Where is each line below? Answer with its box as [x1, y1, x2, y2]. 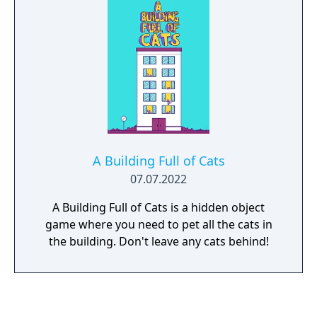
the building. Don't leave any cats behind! [48, 234, 269, 249]
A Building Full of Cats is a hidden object [52, 200, 265, 215]
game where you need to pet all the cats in [45, 217, 272, 232]
